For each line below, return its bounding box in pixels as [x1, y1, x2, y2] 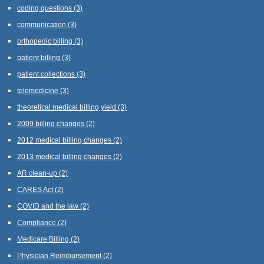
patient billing [17, 53, 62, 61]
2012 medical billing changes [17, 136, 113, 144]
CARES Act [17, 185, 55, 193]
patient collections [17, 70, 77, 78]
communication [17, 20, 68, 28]
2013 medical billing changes [17, 152, 113, 160]
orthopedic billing [17, 37, 74, 45]
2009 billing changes [17, 119, 86, 127]
